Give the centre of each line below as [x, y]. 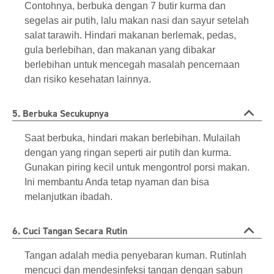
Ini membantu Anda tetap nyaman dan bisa [117, 182]
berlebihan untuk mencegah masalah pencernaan [132, 65]
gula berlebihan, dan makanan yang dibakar [120, 50]
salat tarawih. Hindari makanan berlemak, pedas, [130, 35]
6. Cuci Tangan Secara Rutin [70, 231]
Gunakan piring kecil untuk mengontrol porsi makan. [137, 168]
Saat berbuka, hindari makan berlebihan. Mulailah [132, 138]
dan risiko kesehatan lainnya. [88, 80]
